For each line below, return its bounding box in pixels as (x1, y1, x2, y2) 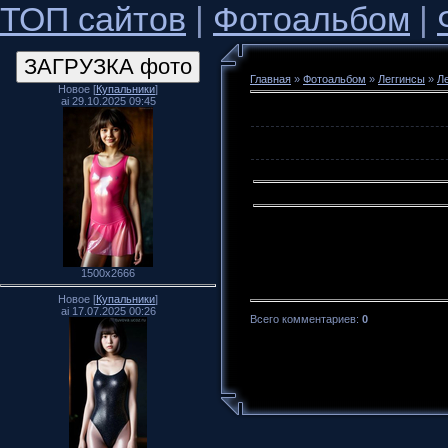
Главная (250, 73, 291, 85)
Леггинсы (378, 73, 425, 85)
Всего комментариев (250, 313, 356, 326)
